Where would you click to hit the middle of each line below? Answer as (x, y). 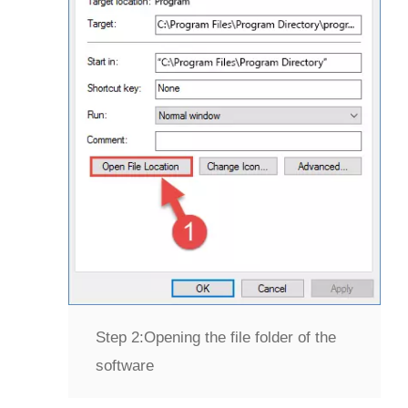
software (125, 365)
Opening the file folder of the (240, 337)
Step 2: (120, 337)
